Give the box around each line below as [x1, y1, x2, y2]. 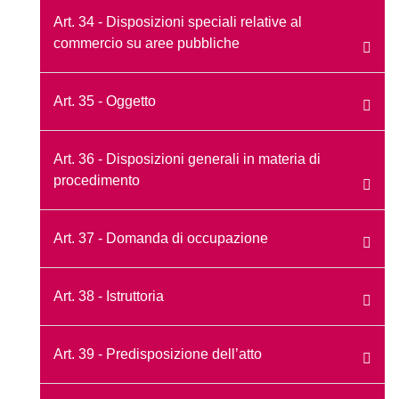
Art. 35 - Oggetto [53, 93, 156, 109]
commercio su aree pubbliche [53, 35, 240, 51]
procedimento [53, 172, 140, 188]
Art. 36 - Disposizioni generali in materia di [53, 151, 321, 167]
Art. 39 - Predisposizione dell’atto [53, 346, 262, 362]
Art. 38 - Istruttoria [53, 288, 164, 304]
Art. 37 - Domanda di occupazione [53, 230, 268, 246]
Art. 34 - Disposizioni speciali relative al [53, 13, 302, 29]
